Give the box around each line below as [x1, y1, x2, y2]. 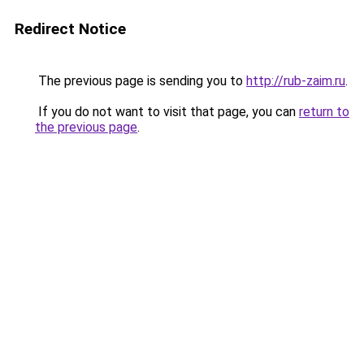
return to [299, 104, 349, 119]
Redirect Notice [15, 19, 126, 38]
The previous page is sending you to [35, 73, 246, 89]
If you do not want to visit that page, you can [35, 104, 299, 119]
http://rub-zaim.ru [246, 73, 345, 89]
